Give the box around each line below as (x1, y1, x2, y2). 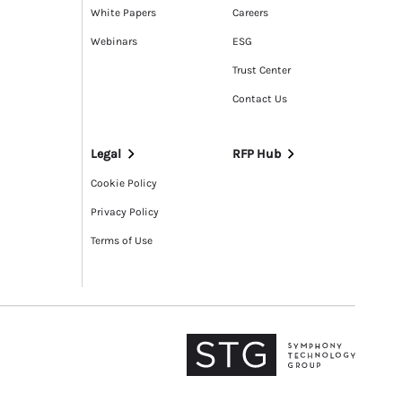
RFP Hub (232, 145, 281, 162)
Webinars (91, 34, 137, 48)
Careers (232, 5, 268, 19)
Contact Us (232, 92, 287, 105)
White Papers (91, 5, 156, 19)
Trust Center (232, 63, 291, 76)
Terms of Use (91, 234, 153, 248)
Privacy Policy (91, 205, 159, 219)
